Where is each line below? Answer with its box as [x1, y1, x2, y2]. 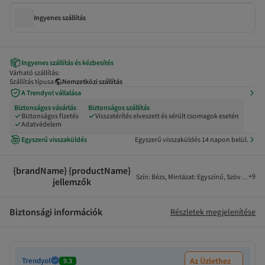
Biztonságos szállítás [88, 102, 150, 112]
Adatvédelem [21, 119, 62, 128]
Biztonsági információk [9, 205, 102, 218]
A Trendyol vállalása [21, 88, 81, 97]
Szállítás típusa [9, 76, 54, 86]
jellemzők [53, 175, 91, 188]
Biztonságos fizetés [21, 111, 79, 120]
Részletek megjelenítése [170, 206, 256, 217]
